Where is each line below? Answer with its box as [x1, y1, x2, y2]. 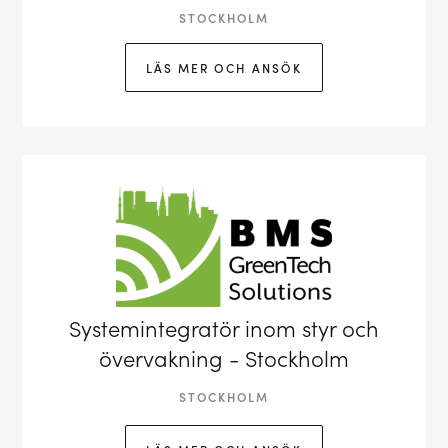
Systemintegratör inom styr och [69, 312, 379, 344]
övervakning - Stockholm [99, 342, 349, 374]
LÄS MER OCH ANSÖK [146, 59, 302, 76]
